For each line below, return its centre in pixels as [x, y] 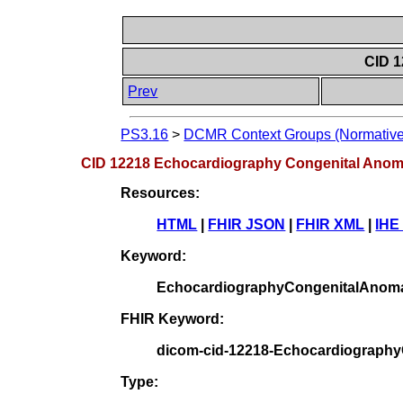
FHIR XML [331, 224]
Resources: [161, 193]
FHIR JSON [247, 224]
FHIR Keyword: [173, 318]
